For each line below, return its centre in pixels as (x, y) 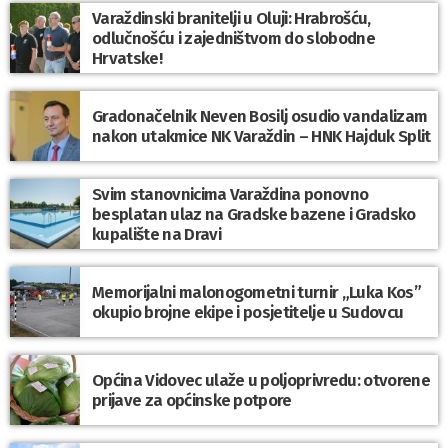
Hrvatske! (127, 57)
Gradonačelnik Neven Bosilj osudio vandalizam (260, 115)
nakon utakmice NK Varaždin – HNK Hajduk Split (261, 135)
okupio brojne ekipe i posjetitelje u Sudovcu (248, 311)
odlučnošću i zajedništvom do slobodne (234, 37)
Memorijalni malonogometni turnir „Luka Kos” (256, 291)
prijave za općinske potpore (192, 399)
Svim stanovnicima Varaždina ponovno (230, 193)
